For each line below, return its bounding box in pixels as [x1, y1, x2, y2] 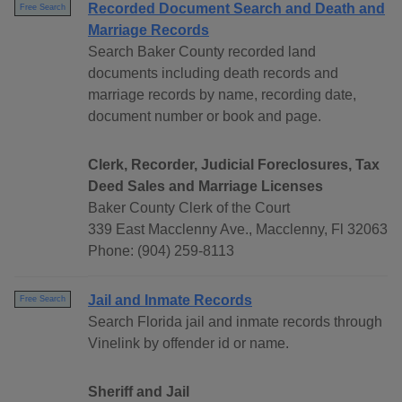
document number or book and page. [88, 109, 321, 125]
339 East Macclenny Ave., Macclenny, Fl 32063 [88, 222, 388, 238]
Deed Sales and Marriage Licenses [88, 179, 323, 195]
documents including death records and [88, 66, 338, 82]
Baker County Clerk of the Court [88, 200, 290, 216]
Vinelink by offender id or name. [88, 336, 289, 352]
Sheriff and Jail [88, 384, 189, 400]
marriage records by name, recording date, [88, 87, 356, 103]
